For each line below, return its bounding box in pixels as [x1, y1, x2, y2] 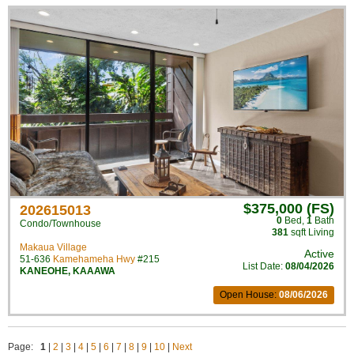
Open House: [220, 289, 279, 300]
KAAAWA [73, 265, 115, 277]
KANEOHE [20, 265, 68, 277]
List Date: [243, 261, 285, 272]
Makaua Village [20, 242, 87, 253]
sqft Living [288, 227, 334, 238]
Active [304, 247, 334, 260]
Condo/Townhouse [20, 218, 101, 229]
